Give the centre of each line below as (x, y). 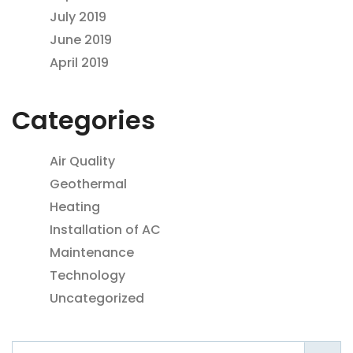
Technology (87, 275)
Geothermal (88, 184)
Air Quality (82, 161)
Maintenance (92, 252)
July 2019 (78, 17)
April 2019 (79, 63)
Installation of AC (105, 229)
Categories (84, 121)
